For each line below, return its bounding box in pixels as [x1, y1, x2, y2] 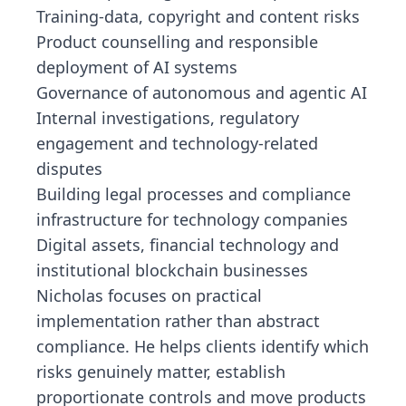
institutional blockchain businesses [36, 259, 308, 281]
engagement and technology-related [36, 132, 318, 154]
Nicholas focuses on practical [36, 285, 262, 306]
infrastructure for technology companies [36, 208, 348, 230]
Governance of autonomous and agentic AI [36, 82, 367, 103]
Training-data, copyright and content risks [36, 5, 360, 27]
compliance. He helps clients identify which [36, 335, 369, 357]
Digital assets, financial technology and [36, 234, 339, 256]
